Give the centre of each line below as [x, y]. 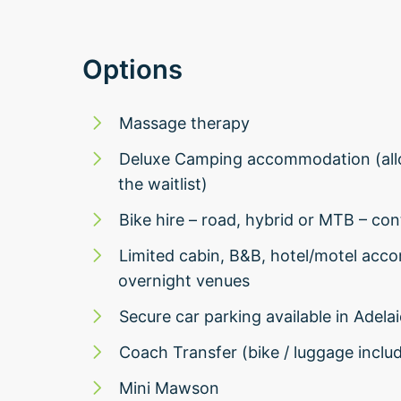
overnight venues [184, 280]
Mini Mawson [169, 388]
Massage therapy [184, 123]
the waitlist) [163, 183]
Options [132, 69]
